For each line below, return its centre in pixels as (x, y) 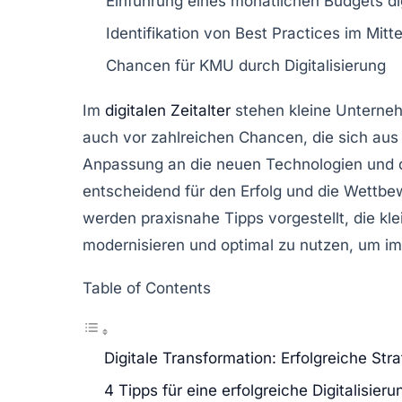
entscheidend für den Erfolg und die (213, 191)
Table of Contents (147, 288)
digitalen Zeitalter (168, 110)
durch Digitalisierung (310, 65)
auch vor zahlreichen (161, 137)
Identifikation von (170, 33)
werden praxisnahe (153, 218)
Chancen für (153, 65)
